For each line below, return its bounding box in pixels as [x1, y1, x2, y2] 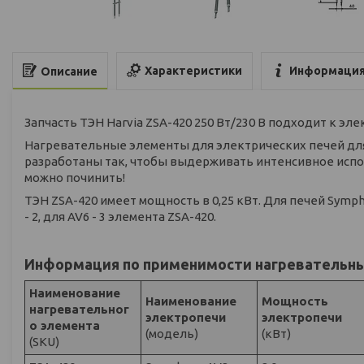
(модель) [145, 326, 199, 340]
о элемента [29, 318, 101, 332]
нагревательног [29, 301, 130, 316]
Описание [41, 64, 97, 78]
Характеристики [145, 64, 242, 78]
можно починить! [24, 170, 125, 184]
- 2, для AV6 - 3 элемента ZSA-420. [24, 209, 216, 223]
